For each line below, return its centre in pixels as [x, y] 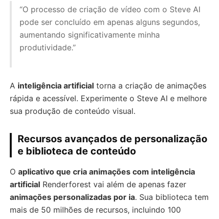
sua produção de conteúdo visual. [73, 111]
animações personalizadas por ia [72, 197]
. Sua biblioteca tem [172, 197]
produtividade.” [48, 47]
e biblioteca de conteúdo [77, 151]
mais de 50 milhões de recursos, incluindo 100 [95, 210]
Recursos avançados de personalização [112, 139]
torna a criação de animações [150, 86]
